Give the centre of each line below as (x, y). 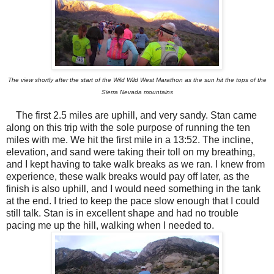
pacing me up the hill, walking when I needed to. (110, 226)
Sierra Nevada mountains (137, 92)
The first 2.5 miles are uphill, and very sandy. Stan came (131, 116)
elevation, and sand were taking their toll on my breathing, (131, 152)
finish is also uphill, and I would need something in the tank (133, 189)
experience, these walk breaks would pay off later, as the (128, 177)
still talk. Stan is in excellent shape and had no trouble (122, 213)
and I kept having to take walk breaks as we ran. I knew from (135, 165)
